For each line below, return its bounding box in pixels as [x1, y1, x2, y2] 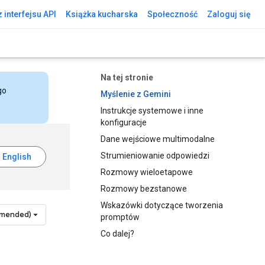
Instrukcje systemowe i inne [101, 106, 203, 115]
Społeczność [147, 9, 198, 19]
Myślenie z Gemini [101, 89, 171, 99]
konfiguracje [101, 118, 147, 127]
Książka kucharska [66, 9, 138, 19]
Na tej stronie [101, 73, 153, 82]
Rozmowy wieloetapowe [101, 167, 193, 177]
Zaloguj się [207, 9, 251, 19]
